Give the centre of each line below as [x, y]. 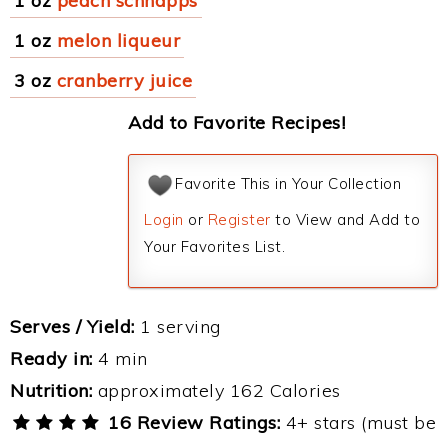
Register [239, 219]
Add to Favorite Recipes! [236, 122]
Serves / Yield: [72, 326]
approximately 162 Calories [216, 390]
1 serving [177, 326]
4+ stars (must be [358, 422]
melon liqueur [118, 40]
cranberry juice [124, 80]
